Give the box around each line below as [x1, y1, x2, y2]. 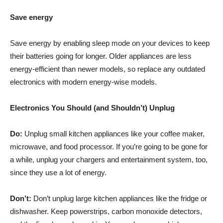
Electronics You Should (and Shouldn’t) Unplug [10, 103, 175, 112]
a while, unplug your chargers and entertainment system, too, [10, 155, 208, 164]
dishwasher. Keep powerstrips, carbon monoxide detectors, [10, 207, 202, 216]
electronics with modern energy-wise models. [10, 77, 157, 86]
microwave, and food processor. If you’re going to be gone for [10, 142, 208, 151]
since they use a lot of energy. [10, 168, 107, 177]
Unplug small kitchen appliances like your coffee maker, [22, 129, 205, 138]
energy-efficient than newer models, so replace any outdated [10, 64, 205, 73]
